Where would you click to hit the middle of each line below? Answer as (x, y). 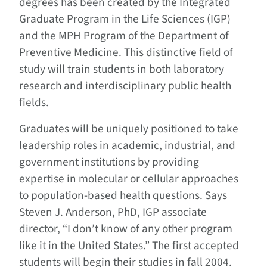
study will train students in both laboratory (122, 69)
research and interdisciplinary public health (125, 86)
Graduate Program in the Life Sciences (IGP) (125, 19)
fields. (34, 103)
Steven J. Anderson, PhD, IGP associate (113, 212)
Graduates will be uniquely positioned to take (129, 129)
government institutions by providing (109, 162)
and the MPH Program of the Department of (124, 36)
